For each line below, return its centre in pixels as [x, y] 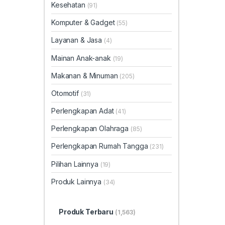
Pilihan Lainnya [76, 164]
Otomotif [66, 93]
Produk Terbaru [87, 212]
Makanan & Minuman [86, 75]
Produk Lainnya [77, 181]
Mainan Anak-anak [82, 58]
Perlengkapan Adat [84, 111]
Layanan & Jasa [78, 40]
